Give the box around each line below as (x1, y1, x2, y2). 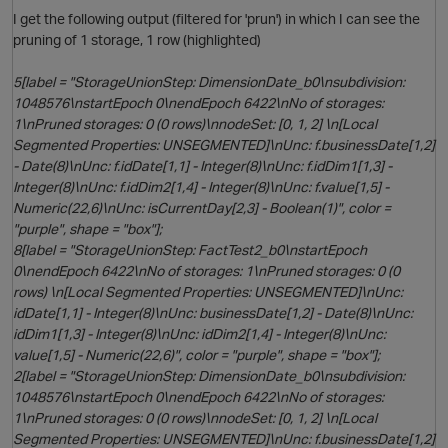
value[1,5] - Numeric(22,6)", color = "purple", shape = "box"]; (13, 346, 380, 364)
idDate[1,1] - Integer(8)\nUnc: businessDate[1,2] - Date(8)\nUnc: (13, 304, 413, 322)
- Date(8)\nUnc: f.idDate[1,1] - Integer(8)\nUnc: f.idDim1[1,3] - (13, 157, 392, 175)
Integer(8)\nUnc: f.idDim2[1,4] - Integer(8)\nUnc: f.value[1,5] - (13, 178, 389, 196)
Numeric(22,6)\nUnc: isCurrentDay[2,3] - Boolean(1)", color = (13, 199, 391, 217)
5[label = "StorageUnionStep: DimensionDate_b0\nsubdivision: (13, 73, 405, 91)
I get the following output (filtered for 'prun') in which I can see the (13, 10, 420, 28)
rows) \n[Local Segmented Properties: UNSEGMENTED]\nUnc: (13, 283, 403, 301)
